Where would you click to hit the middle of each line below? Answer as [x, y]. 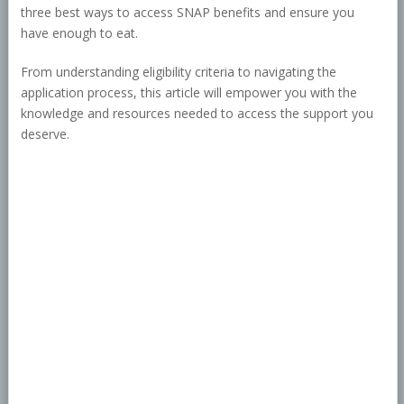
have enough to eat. [79, 33]
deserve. [45, 134]
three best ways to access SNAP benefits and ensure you [187, 13]
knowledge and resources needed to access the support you [197, 114]
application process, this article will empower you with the [188, 93]
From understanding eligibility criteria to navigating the [178, 72]
